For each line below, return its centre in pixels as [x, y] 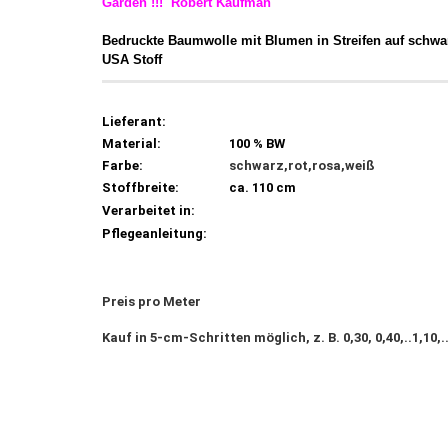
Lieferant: [134, 121]
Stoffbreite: [140, 187]
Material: [131, 143]
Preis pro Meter [151, 301]
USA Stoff [132, 59]
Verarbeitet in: [148, 210]
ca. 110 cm [262, 187]
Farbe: [122, 165]
